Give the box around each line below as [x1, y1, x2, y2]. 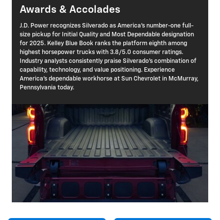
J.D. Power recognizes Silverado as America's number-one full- [20, 23, 193, 29]
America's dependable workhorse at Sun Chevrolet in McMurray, [20, 76, 198, 82]
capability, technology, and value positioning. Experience [20, 67, 175, 74]
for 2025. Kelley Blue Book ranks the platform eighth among [20, 40, 187, 47]
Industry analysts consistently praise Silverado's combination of [20, 58, 196, 65]
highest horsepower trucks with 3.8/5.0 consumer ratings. [20, 49, 183, 56]
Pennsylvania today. [20, 84, 74, 91]
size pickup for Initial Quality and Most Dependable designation [20, 31, 194, 38]
